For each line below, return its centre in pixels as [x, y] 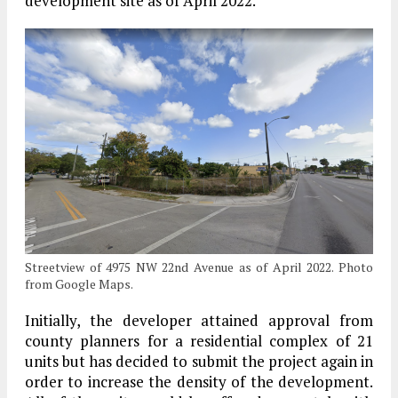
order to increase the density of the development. [199, 382]
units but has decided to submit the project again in [199, 362]
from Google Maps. [79, 284]
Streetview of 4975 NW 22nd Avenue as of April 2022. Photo [199, 267]
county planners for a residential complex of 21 [199, 341]
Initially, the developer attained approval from [199, 321]
